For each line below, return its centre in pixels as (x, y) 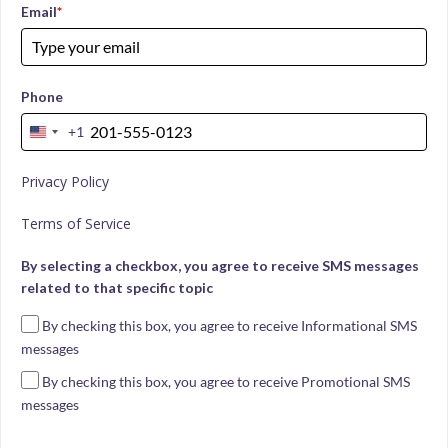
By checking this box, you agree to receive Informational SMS (230, 326)
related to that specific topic (117, 287)
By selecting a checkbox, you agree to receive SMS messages (220, 265)
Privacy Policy (65, 181)
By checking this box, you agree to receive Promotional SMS (226, 382)
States (56, 158)
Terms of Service (76, 223)
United (59, 136)
